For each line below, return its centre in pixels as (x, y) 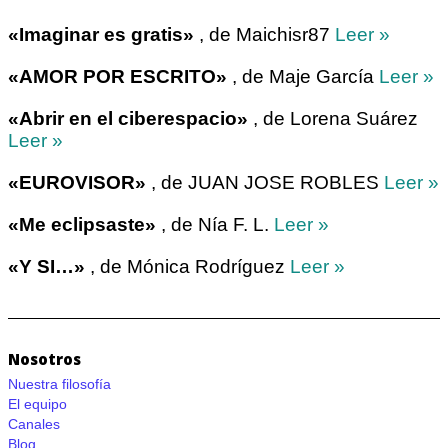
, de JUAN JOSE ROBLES (265, 183)
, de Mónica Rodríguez (187, 267)
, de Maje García (303, 77)
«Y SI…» (46, 267)
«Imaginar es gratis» (101, 35)
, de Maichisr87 (264, 35)
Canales (34, 424)
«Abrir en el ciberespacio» (128, 119)
